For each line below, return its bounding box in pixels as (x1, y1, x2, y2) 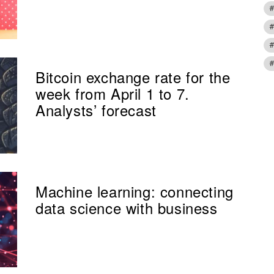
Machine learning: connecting (35, 180, 234, 202)
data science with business (35, 196, 218, 218)
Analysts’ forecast (35, 99, 157, 121)
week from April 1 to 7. (35, 83, 190, 105)
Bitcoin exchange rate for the (35, 66, 231, 88)
